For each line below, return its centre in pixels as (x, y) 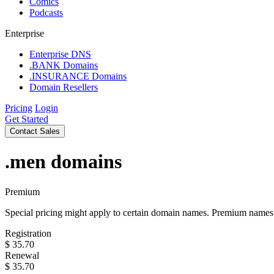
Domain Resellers (64, 87)
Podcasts (46, 13)
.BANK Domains (64, 65)
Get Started (27, 119)
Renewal (22, 255)
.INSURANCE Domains (78, 76)
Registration (28, 233)
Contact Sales (35, 131)
